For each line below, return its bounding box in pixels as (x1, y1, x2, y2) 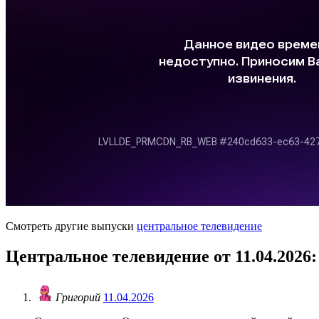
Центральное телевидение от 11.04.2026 (6, 246, 311, 266)
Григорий (56, 291, 103, 304)
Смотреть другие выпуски (6, 219, 137, 232)
